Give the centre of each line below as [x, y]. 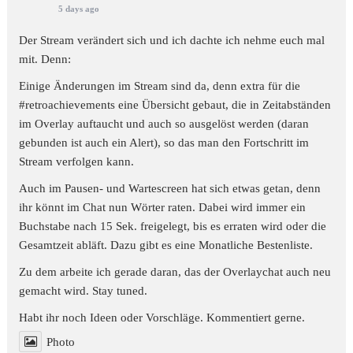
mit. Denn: [45, 59]
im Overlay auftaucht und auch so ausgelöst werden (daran [164, 123]
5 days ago [79, 8]
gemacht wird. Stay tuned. [84, 290]
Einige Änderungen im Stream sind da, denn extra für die [160, 85]
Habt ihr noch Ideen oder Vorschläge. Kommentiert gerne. [162, 317]
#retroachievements [67, 104]
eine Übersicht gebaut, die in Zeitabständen [223, 104]
